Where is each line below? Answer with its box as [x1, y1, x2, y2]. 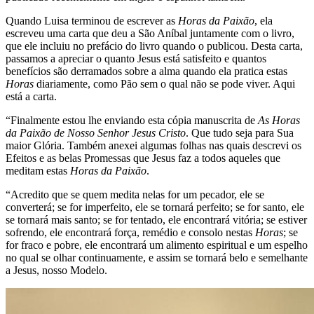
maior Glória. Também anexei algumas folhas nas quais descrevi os [6, 139, 301, 151]
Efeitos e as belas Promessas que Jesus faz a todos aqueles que [6, 151, 280, 164]
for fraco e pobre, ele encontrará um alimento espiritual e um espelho [6, 238, 308, 251]
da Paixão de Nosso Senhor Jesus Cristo [6, 126, 186, 139]
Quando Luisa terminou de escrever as [6, 14, 178, 27]
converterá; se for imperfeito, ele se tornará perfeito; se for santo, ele [6, 200, 304, 213]
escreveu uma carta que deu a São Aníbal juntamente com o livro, [6, 27, 294, 39]
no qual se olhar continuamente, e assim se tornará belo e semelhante [6, 251, 308, 264]
